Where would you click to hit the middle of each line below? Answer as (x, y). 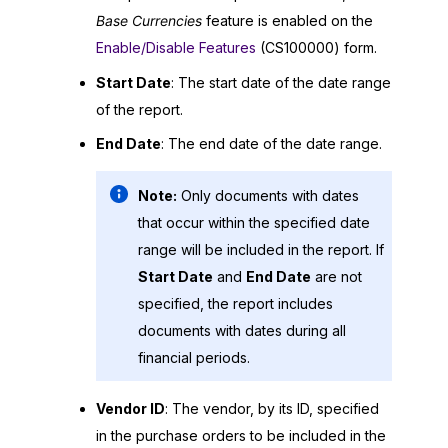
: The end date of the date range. (271, 144)
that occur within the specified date (254, 222)
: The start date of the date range (281, 82)
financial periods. (194, 357)
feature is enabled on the (287, 21)
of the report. (139, 109)
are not (336, 276)
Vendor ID (130, 409)
